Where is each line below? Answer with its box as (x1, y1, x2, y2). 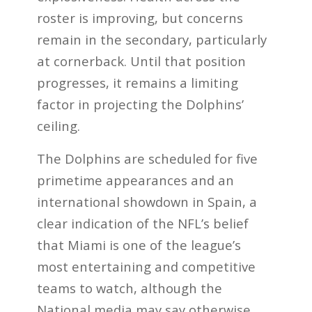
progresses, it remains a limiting (36, 73, 238, 91)
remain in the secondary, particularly (36, 30, 267, 48)
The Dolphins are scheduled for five (36, 149, 258, 167)
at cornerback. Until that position (36, 52, 246, 70)
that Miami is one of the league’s (36, 235, 241, 253)
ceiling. (36, 116, 80, 134)
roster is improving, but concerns (36, 8, 243, 26)
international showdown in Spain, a (36, 192, 257, 210)
